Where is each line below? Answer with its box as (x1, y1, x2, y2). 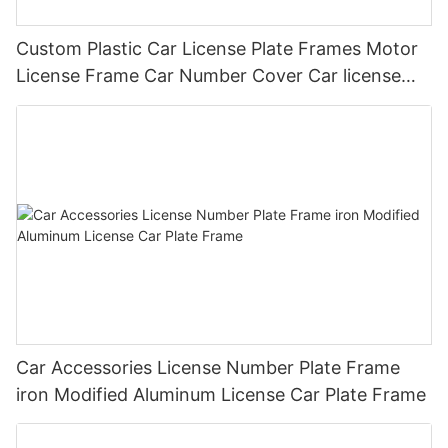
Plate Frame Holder (16, 92, 178, 114)
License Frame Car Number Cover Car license (16, 65, 401, 87)
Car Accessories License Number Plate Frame (16, 356, 400, 378)
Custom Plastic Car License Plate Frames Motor (16, 38, 418, 60)
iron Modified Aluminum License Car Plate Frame (16, 383, 426, 405)
